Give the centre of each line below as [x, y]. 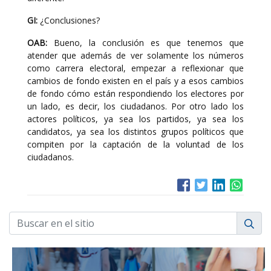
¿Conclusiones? [69, 20]
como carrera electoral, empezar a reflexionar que [135, 68]
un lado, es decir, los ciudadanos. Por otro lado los [135, 106]
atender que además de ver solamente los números [135, 55]
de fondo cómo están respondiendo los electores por [135, 93]
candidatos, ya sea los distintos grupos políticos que [135, 132]
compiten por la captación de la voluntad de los [135, 144]
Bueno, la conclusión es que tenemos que [145, 43]
